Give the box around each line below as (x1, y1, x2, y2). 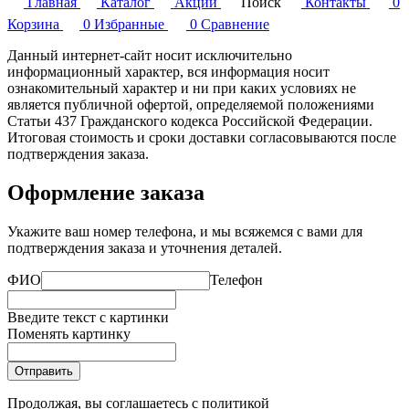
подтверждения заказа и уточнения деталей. (7, 239, 282, 256)
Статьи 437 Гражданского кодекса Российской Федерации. (7, 112, 372, 129)
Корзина (7, 16, 59, 32)
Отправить (15, 363, 73, 378)
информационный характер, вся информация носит (7, 63, 330, 79)
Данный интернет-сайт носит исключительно (7, 47, 292, 63)
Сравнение (201, 16, 269, 32)
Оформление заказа (7, 180, 204, 204)
